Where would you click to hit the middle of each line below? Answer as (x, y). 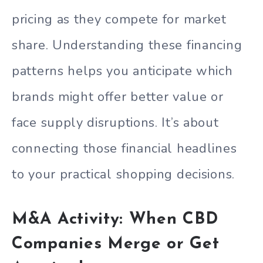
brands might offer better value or (118, 97)
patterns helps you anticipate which (122, 71)
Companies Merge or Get (116, 244)
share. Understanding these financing (127, 45)
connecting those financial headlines (124, 149)
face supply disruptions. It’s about (115, 123)
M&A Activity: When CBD (115, 219)
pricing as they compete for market (119, 20)
